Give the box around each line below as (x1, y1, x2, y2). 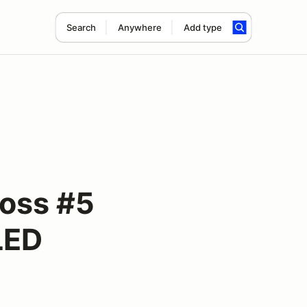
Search (66, 22, 96, 33)
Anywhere (117, 22, 162, 33)
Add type (183, 22, 222, 33)
